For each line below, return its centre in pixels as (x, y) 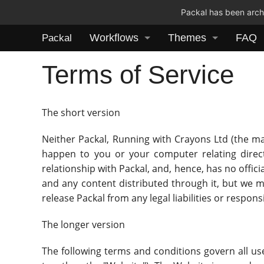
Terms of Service (138, 74)
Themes (187, 38)
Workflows (114, 38)
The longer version (84, 224)
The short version (81, 112)
